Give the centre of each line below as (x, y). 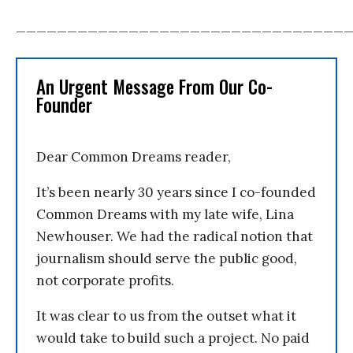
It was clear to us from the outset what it (166, 316)
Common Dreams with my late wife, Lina (165, 214)
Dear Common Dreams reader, (134, 157)
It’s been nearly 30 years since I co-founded (176, 192)
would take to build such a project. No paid (173, 338)
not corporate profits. (105, 281)
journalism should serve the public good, (167, 258)
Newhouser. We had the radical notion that (175, 236)
